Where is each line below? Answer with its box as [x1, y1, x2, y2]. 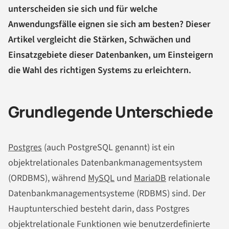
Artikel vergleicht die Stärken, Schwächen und [8, 33, 191, 46]
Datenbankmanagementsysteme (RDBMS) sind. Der [8, 187, 205, 200]
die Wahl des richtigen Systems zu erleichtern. [8, 63, 191, 77]
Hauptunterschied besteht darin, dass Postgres [8, 202, 190, 216]
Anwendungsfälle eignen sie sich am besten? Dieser [8, 17, 211, 31]
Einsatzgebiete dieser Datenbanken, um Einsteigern [8, 48, 213, 61]
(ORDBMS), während [8, 172, 88, 185]
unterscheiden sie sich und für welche [8, 2, 157, 15]
